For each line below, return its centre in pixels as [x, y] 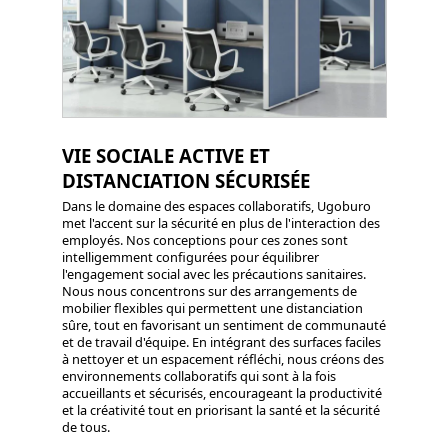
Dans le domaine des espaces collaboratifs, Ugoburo [216, 205]
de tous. [85, 426]
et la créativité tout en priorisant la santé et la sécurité [220, 409]
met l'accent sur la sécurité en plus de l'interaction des [220, 222]
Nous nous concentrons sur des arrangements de [209, 290]
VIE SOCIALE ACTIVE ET [165, 155]
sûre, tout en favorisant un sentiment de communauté [223, 324]
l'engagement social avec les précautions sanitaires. [213, 273]
